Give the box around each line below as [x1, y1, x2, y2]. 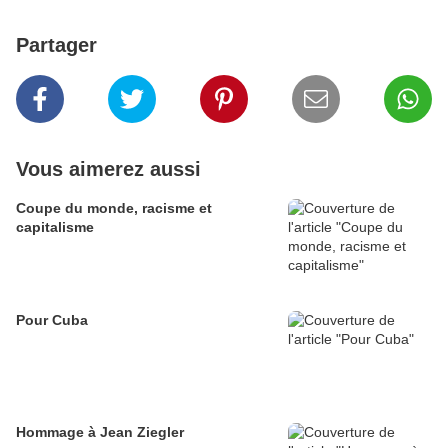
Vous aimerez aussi [16, 158, 201, 181]
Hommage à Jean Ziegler [16, 424, 184, 441]
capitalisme [16, 219, 94, 236]
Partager [16, 34, 97, 57]
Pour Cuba [16, 312, 88, 329]
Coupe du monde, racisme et [16, 200, 212, 217]
